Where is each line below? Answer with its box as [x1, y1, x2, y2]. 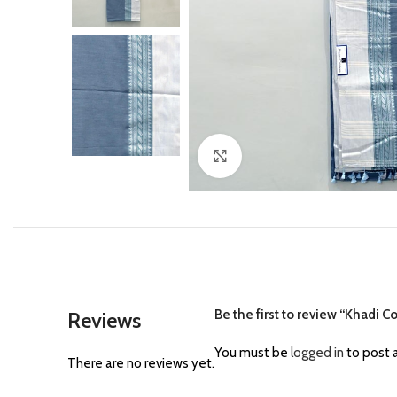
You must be [214, 345, 291, 362]
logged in [291, 345, 344, 362]
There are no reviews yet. [67, 355, 214, 372]
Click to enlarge [242, 148, 330, 163]
